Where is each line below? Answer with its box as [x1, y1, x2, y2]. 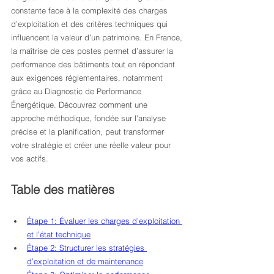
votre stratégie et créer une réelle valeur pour [11, 140, 173, 150]
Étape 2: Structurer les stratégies [27, 243, 147, 253]
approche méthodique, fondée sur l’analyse [11, 113, 168, 123]
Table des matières [11, 182, 114, 197]
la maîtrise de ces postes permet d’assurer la [11, 46, 176, 56]
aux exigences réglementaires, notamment [11, 73, 165, 83]
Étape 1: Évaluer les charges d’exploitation [27, 216, 182, 226]
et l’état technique [27, 229, 91, 239]
